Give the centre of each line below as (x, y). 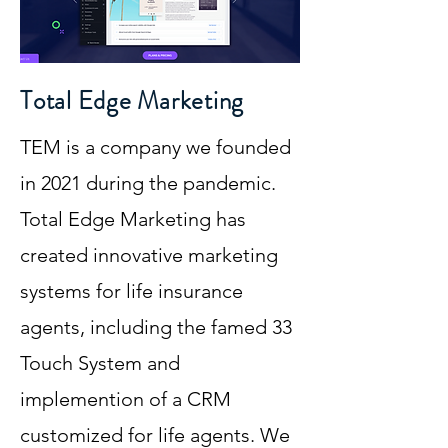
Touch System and (100, 363)
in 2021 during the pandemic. (148, 183)
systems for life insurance (131, 291)
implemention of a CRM (125, 399)
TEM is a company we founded (155, 147)
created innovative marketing (149, 255)
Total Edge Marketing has (133, 219)
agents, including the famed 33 (156, 327)
